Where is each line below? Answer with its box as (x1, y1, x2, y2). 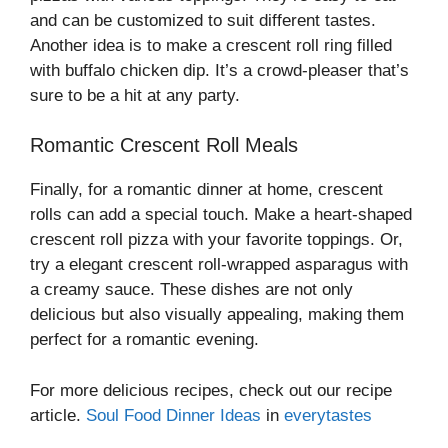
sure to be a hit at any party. (30, 85, 240, 105)
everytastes (284, 405, 372, 425)
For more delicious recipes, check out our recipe (30, 380, 392, 400)
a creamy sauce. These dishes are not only (30, 280, 353, 300)
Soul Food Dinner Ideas (81, 405, 261, 425)
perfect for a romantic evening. (30, 330, 259, 350)
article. (30, 405, 81, 425)
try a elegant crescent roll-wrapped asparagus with (30, 255, 408, 275)
